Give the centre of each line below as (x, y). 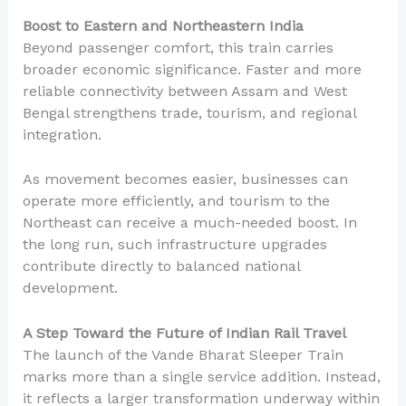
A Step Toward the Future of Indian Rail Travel (184, 333)
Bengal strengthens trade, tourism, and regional (189, 112)
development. (70, 288)
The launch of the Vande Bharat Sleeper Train (183, 354)
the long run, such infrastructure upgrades (174, 245)
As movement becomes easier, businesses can (185, 179)
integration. (62, 134)
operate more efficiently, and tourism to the (176, 201)
